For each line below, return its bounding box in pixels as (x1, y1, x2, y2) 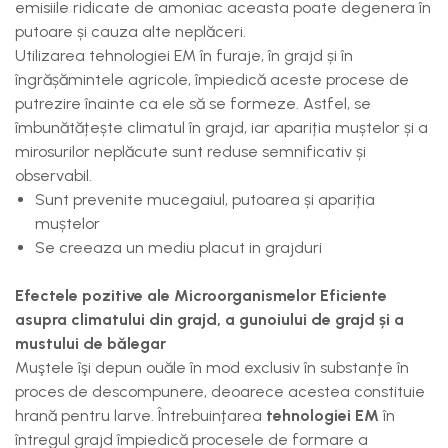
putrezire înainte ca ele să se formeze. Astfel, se (15, 94, 371, 113)
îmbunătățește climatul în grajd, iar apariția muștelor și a (15, 118, 428, 137)
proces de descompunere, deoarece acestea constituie (15, 382, 425, 401)
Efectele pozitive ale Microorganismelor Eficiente (15, 286, 387, 305)
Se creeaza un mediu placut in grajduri (35, 238, 322, 257)
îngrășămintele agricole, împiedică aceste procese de (15, 70, 409, 89)
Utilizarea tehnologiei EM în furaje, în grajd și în (15, 46, 353, 65)
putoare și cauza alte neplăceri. (15, 22, 246, 41)
